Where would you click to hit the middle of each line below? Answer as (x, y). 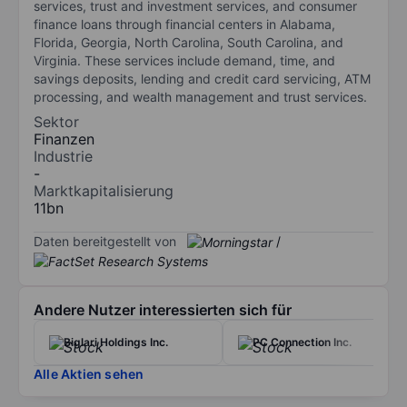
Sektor (56, 121)
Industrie (63, 156)
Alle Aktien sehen (89, 374)
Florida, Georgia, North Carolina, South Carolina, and (189, 42)
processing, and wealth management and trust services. (200, 96)
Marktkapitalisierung (104, 190)
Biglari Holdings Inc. (116, 342)
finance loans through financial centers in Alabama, (184, 24)
